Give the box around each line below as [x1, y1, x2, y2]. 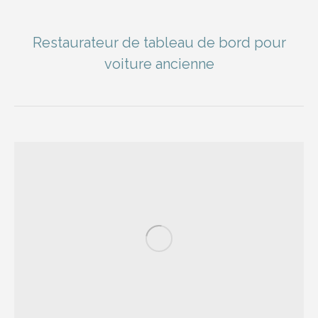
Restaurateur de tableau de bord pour [32, 34, 286, 51]
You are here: [159, 77, 238, 92]
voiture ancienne [104, 55, 214, 72]
